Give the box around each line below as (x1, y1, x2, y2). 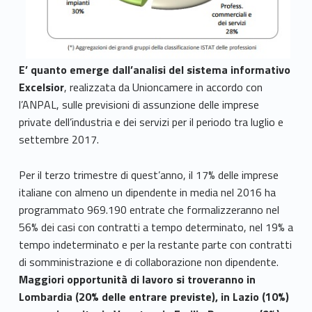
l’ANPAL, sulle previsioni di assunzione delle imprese (18, 96, 259, 114)
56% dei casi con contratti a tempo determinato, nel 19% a (18, 219, 293, 236)
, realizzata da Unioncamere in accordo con (63, 79, 263, 96)
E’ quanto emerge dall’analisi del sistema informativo (18, 61, 290, 79)
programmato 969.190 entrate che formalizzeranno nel (18, 201, 279, 219)
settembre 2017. (18, 131, 99, 148)
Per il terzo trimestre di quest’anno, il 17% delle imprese (18, 166, 279, 184)
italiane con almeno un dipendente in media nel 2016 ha (18, 184, 276, 201)
